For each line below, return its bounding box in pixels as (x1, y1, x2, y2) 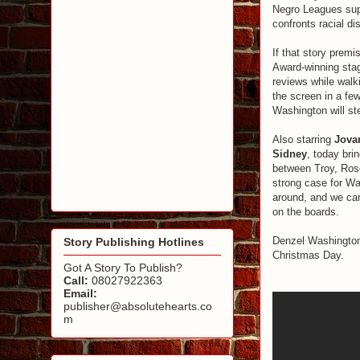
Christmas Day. (272, 248, 344, 261)
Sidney (272, 147, 307, 160)
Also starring (272, 133, 334, 145)
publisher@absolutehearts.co (63, 300, 212, 313)
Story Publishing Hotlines (63, 235, 204, 249)
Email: (63, 287, 97, 301)
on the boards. (272, 205, 339, 218)
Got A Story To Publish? (63, 261, 182, 275)
